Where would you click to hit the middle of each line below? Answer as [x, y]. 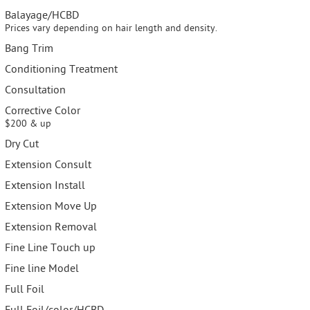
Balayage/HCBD [42, 16]
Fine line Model [42, 269]
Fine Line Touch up [50, 248]
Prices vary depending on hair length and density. [111, 29]
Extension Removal [51, 228]
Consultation [35, 91]
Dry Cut [22, 145]
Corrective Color [43, 111]
